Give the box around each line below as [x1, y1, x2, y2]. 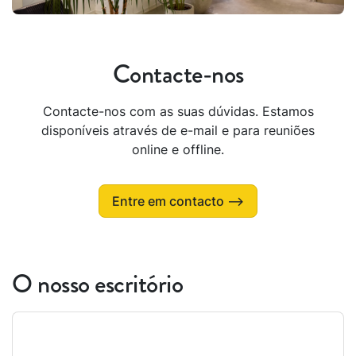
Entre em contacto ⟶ [112, 193, 244, 210]
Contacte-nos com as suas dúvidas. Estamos [42, 103, 314, 120]
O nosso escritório [12, 265, 183, 303]
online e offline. [132, 141, 224, 158]
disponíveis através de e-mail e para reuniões [41, 122, 315, 139]
